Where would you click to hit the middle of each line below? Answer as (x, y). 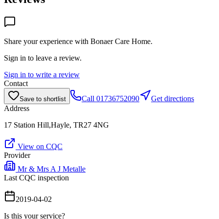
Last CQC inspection (36, 177)
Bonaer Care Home (120, 41)
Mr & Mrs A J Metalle (52, 169)
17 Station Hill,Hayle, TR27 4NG (56, 125)
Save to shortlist (43, 99)
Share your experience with (47, 41)
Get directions (173, 98)
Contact (16, 83)
